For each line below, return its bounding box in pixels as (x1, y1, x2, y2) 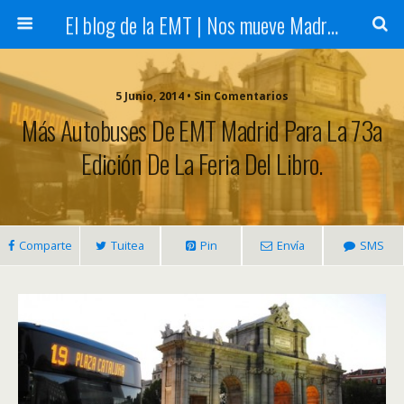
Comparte (18, 237, 72, 253)
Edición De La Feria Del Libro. (81, 144, 323, 182)
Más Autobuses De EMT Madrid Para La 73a (22, 111, 382, 149)
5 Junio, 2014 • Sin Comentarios (115, 88, 289, 104)
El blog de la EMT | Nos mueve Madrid (326, 8, 338, 41)
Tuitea (111, 237, 144, 253)
